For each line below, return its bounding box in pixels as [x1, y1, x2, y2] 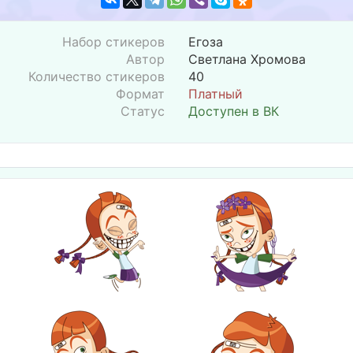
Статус [121, 103, 165, 119]
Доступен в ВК [188, 103, 279, 119]
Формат [116, 86, 165, 102]
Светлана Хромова [188, 51, 306, 67]
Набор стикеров [62, 34, 165, 50]
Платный [188, 86, 243, 102]
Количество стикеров [28, 69, 165, 84]
